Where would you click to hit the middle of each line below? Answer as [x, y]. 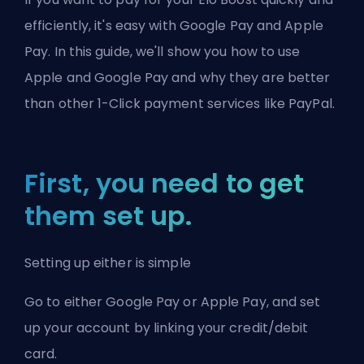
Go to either [65, 301]
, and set [293, 301]
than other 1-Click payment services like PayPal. [180, 103]
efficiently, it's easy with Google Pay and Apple [174, 25]
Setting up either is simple [108, 262]
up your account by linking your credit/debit [167, 327]
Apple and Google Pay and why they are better [178, 77]
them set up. [108, 215]
